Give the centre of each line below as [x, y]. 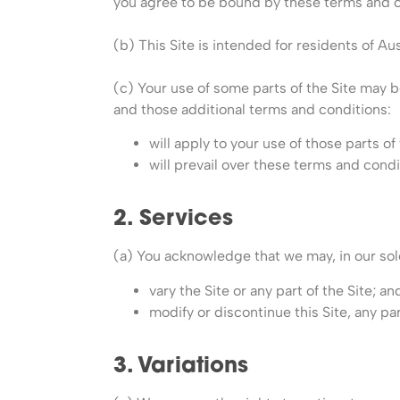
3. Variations [181, 367]
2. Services [173, 220]
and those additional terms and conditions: [252, 109]
